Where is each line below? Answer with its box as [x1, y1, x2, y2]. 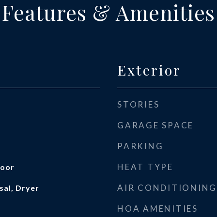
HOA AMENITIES [117, 203, 198, 214]
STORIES [117, 99, 160, 109]
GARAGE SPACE [117, 120, 194, 130]
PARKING [117, 141, 164, 151]
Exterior [117, 61, 181, 79]
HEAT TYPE [117, 162, 173, 172]
